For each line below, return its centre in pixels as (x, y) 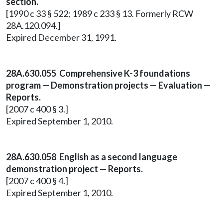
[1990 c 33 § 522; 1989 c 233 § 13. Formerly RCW (100, 13)
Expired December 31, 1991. (61, 37)
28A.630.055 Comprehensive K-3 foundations (98, 73)
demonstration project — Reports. (74, 169)
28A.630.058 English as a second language (92, 157)
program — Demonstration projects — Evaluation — (108, 85)
